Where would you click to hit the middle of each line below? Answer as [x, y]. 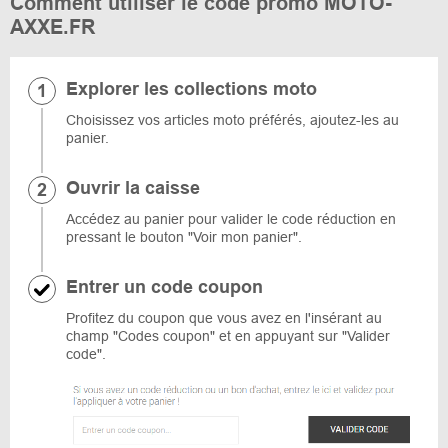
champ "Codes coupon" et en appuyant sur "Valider [228, 336]
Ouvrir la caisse [133, 188]
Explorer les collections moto [191, 89]
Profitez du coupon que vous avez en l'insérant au [224, 318]
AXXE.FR [52, 27]
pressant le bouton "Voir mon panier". [184, 237]
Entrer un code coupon [164, 287]
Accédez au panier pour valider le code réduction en [231, 219]
